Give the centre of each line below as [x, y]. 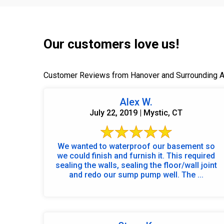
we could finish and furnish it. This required [136, 155]
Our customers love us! [111, 44]
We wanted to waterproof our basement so [136, 146]
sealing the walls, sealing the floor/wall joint [136, 165]
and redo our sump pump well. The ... [192, 174]
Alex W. [136, 102]
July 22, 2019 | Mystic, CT [136, 112]
